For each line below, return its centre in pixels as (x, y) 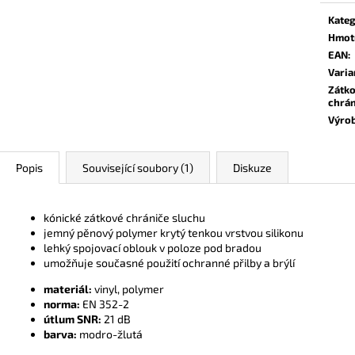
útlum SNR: (73, 319)
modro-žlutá (110, 334)
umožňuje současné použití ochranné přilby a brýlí (169, 262)
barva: (60, 334)
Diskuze (252, 167)
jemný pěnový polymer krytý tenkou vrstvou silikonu (174, 232)
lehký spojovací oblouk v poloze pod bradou (153, 247)
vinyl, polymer (128, 288)
